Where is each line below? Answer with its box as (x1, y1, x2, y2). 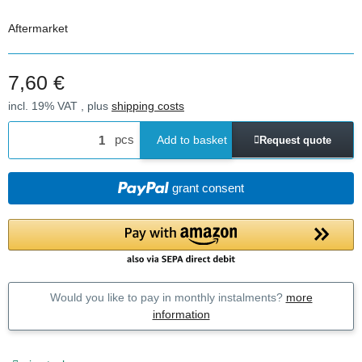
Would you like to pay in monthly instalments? (49, 290, 286, 304)
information (152, 307, 210, 321)
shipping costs (112, 99, 184, 112)
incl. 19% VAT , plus (8, 99, 112, 112)
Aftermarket (8, 22, 68, 35)
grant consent (172, 180, 245, 195)
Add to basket (157, 133, 227, 146)
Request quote (259, 133, 331, 146)
